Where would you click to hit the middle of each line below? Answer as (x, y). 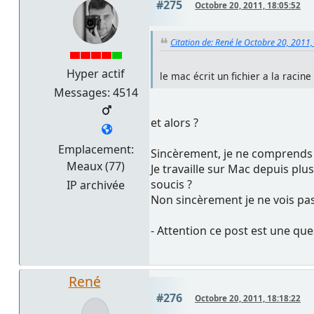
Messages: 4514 (96, 92)
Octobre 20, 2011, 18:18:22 (248, 299)
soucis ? (171, 185)
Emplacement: (96, 149)
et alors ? (175, 123)
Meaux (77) (96, 166)
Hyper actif (96, 73)
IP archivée (96, 185)
